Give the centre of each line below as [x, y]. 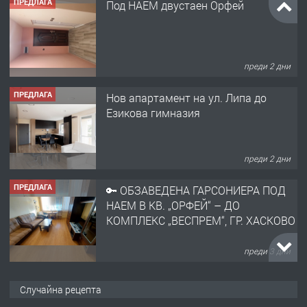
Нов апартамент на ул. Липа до [186, 97]
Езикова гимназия [153, 112]
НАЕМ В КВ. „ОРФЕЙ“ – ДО [173, 205]
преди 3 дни [268, 251]
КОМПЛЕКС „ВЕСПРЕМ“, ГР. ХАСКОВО [201, 220]
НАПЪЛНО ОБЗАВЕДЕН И [171, 282]
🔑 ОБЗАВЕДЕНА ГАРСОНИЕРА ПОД [196, 190]
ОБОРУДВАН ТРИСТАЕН [167, 297]
